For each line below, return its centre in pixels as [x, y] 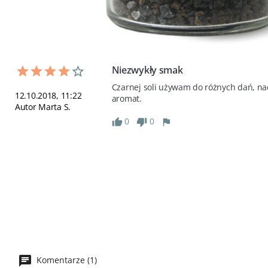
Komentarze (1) [66, 260]
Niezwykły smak [147, 70]
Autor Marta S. [43, 107]
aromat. [127, 98]
